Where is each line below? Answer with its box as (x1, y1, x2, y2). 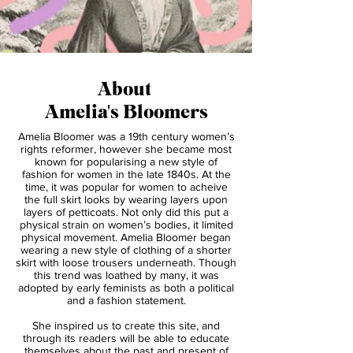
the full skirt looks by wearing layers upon (24, 278, 228, 291)
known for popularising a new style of (35, 240, 217, 253)
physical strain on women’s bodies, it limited (19, 303, 233, 316)
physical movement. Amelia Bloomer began (21, 316, 231, 329)
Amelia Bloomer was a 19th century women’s (17, 215, 235, 228)
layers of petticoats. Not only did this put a (24, 291, 229, 303)
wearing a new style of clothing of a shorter (20, 329, 232, 341)
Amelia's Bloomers (44, 184, 208, 207)
